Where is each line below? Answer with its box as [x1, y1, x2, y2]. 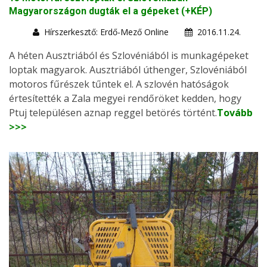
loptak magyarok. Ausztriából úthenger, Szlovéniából [9, 63, 247, 77]
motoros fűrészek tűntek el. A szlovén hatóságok [9, 77, 229, 91]
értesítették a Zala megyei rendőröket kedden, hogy [9, 92, 241, 105]
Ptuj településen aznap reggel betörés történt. [9, 106, 217, 120]
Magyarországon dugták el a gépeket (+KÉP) [9, 5, 212, 17]
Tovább [217, 106, 253, 120]
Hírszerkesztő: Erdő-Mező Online [44, 26, 169, 38]
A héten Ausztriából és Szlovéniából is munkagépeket [9, 49, 249, 63]
